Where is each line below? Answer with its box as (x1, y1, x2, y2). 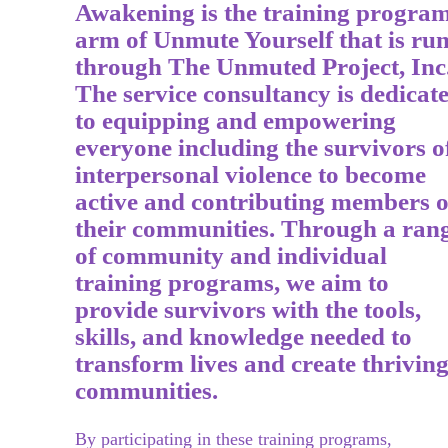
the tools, (324, 296, 421, 323)
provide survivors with (74, 296, 325, 323)
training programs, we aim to (74, 269, 389, 296)
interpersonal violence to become (74, 161, 426, 188)
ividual (311, 242, 387, 269)
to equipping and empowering (74, 107, 396, 134)
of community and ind (74, 242, 312, 269)
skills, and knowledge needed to (74, 323, 412, 350)
